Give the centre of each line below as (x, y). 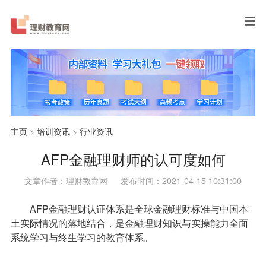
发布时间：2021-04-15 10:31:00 (181, 180)
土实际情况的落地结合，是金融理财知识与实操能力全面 (129, 223)
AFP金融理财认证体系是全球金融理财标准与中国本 (129, 209)
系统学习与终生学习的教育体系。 (82, 237)
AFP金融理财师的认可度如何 (133, 159)
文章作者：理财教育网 (66, 180)
